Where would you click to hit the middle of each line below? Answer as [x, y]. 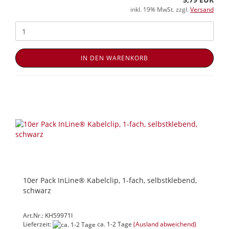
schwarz [37, 191]
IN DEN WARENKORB [114, 58]
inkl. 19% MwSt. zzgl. [160, 10]
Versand [202, 10]
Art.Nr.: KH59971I [48, 216]
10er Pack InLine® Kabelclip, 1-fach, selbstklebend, [110, 180]
